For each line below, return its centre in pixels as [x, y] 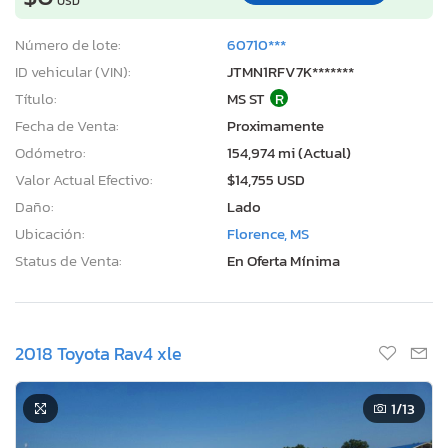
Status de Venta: [68, 260]
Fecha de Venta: [67, 125]
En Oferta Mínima [283, 260]
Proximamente [275, 125]
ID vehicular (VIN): [73, 71]
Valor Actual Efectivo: [84, 179]
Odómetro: [50, 152]
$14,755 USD [266, 179]
